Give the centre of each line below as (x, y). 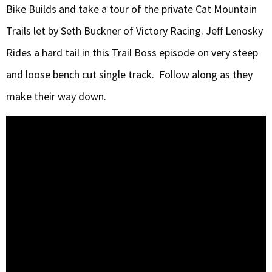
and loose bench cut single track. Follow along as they (129, 74)
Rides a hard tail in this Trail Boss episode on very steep (132, 53)
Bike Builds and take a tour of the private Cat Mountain (131, 9)
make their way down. (56, 96)
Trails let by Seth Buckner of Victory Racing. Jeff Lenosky (134, 31)
